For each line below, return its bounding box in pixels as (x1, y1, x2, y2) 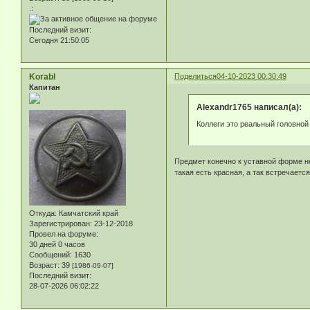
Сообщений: (29, 250, 72, 259)
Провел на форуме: (29, 229, 98, 238)
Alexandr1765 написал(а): (196, 102, 302, 113)
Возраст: (29, 260, 60, 269)
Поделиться (174, 72, 217, 81)
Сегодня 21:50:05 (29, 36, 89, 45)
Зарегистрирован (29, 219, 90, 228)
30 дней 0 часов (29, 239, 85, 248)
